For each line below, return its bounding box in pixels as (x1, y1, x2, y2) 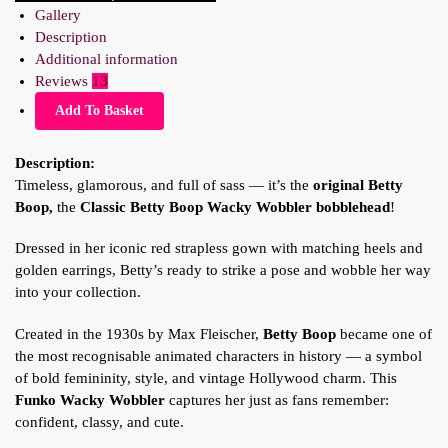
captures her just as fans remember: (165, 391, 389, 408)
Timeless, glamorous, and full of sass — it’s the (15, 176, 313, 193)
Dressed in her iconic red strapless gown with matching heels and (15, 240, 423, 257)
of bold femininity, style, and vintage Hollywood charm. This (15, 369, 397, 386)
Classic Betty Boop (80, 198, 203, 215)
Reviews (35, 72, 92, 89)
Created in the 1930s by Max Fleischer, (15, 325, 263, 342)
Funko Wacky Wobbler (15, 391, 165, 408)
